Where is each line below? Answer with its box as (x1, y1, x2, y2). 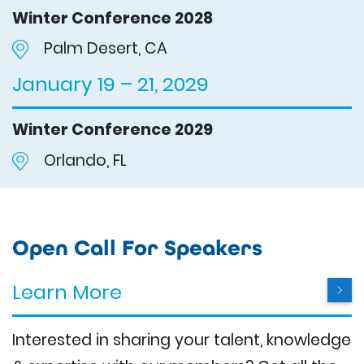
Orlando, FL (44, 149, 128, 171)
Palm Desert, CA (44, 37, 168, 60)
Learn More (12, 278, 122, 305)
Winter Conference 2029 (12, 119, 213, 141)
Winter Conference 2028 (12, 6, 213, 29)
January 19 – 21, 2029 (12, 71, 209, 98)
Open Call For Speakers (12, 234, 262, 261)
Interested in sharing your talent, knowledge (12, 328, 351, 351)
